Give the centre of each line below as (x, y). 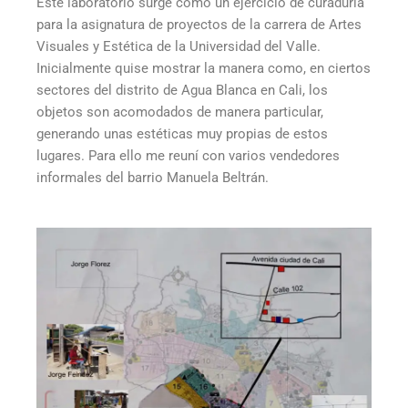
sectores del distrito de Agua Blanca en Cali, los (182, 91)
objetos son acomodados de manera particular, (180, 112)
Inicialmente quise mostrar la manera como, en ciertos (204, 69)
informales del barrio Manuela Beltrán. (153, 178)
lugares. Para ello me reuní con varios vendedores (188, 156)
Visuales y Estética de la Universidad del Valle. (178, 47)
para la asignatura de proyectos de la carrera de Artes (199, 25)
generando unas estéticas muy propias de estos (182, 134)
